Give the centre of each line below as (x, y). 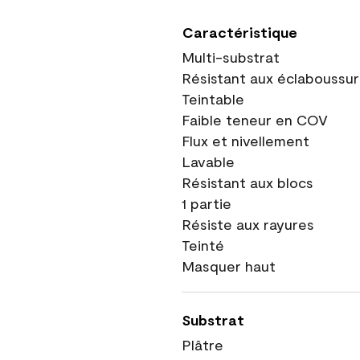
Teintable (213, 99)
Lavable (208, 162)
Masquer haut (229, 266)
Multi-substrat (231, 57)
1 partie (207, 203)
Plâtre (202, 345)
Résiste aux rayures (248, 224)
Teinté (203, 245)
